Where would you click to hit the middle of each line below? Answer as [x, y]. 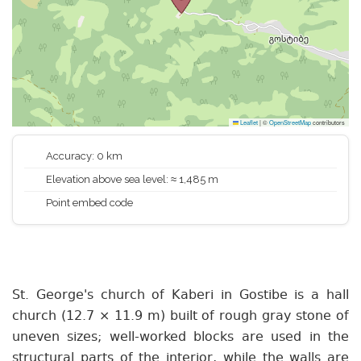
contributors [328, 122]
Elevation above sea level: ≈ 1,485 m [131, 179]
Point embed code [88, 203]
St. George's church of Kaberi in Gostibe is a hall [180, 295]
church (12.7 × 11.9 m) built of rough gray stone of [180, 316]
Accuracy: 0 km [83, 156]
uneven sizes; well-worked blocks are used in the [180, 337]
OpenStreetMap [290, 122]
